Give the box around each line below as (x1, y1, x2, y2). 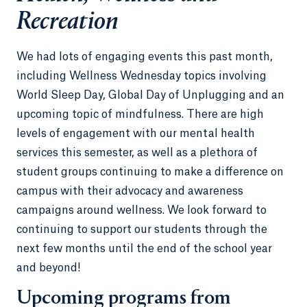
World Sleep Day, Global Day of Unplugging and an (16, 89, 284, 101)
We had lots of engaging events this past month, (16, 51, 273, 62)
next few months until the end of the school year (16, 243, 272, 254)
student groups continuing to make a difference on (16, 166, 284, 177)
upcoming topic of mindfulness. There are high (16, 108, 264, 120)
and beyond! (16, 262, 86, 273)
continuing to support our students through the (16, 223, 267, 235)
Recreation (16, 8, 119, 36)
